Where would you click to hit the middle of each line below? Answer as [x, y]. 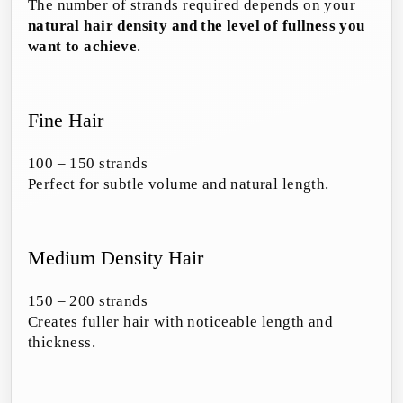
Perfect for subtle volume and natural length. [179, 184]
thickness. [62, 343]
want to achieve [83, 47]
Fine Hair [66, 121]
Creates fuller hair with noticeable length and [181, 322]
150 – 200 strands [88, 301]
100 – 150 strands [88, 164]
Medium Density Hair [116, 258]
